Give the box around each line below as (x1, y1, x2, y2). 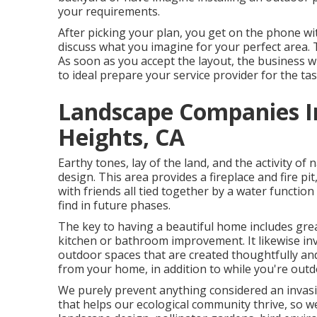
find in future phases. (58, 197, 171, 213)
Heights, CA (58, 122, 185, 152)
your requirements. (58, 4, 160, 19)
